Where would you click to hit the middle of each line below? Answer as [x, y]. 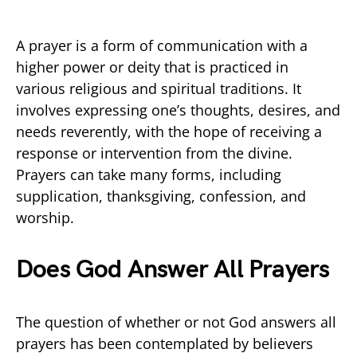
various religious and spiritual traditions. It [159, 88]
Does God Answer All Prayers [173, 269]
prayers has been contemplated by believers [165, 343]
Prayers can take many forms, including [149, 174]
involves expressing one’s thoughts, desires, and [178, 110]
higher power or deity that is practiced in [152, 67]
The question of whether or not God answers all [176, 322]
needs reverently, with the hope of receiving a [169, 131]
